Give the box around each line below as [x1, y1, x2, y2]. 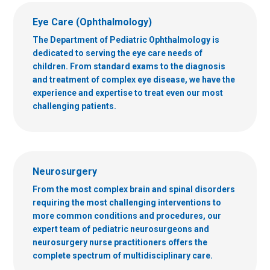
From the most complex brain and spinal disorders [33, 184, 235, 194]
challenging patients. [33, 101, 116, 111]
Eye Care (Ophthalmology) [33, 16, 152, 28]
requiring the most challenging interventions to [33, 197, 221, 207]
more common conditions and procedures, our [33, 210, 221, 221]
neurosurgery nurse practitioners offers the [33, 237, 207, 247]
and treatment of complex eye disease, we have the [33, 74, 235, 84]
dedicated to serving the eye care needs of [33, 48, 202, 58]
